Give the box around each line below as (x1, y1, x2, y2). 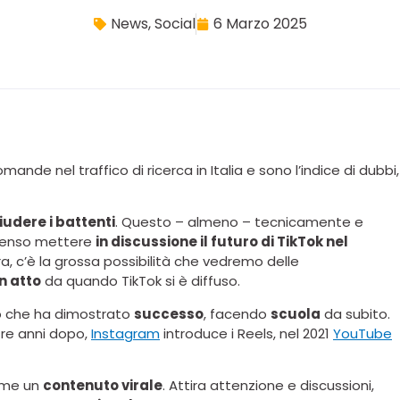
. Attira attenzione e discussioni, (162, 376, 374, 396)
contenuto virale (43, 376, 162, 396)
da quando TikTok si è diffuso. (41, 271, 240, 291)
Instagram (91, 323, 160, 343)
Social (154, 13, 196, 34)
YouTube (333, 323, 392, 343)
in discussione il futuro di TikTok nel (96, 232, 348, 252)
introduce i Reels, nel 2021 (160, 323, 333, 343)
